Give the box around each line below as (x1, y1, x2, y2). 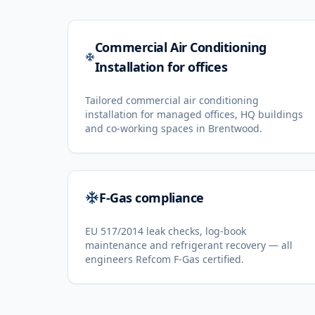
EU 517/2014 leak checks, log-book (85, 224, 246, 238)
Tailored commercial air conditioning (85, 94, 259, 107)
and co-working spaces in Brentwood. (85, 122, 262, 135)
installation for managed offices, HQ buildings (85, 108, 303, 121)
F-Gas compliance (99, 189, 204, 206)
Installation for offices (94, 58, 228, 75)
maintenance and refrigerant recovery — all (85, 238, 292, 252)
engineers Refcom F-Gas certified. (85, 252, 244, 266)
